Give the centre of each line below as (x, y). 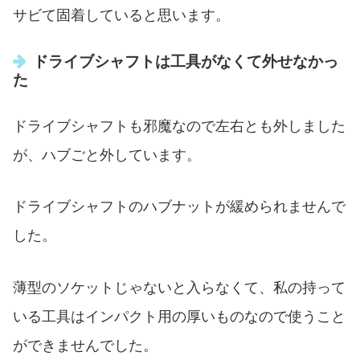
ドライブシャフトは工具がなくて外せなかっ (186, 62)
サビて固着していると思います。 (121, 15)
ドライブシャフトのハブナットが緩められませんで (179, 207)
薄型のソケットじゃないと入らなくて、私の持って (179, 288)
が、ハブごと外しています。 (107, 155)
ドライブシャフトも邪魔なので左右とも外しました (179, 126)
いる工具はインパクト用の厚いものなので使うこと (179, 317)
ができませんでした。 (85, 346)
